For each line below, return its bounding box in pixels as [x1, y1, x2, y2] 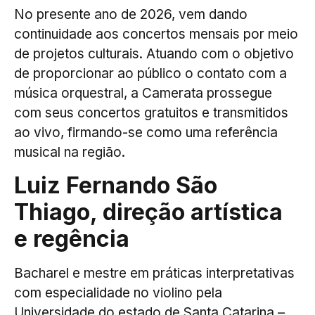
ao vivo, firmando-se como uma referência [14, 124, 278, 141]
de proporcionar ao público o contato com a [14, 65, 287, 82]
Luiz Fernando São [14, 172, 217, 200]
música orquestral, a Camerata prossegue [14, 85, 272, 102]
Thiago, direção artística [14, 198, 283, 226]
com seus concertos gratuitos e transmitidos [14, 105, 288, 122]
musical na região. [14, 144, 125, 161]
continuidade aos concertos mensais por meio [14, 26, 298, 43]
